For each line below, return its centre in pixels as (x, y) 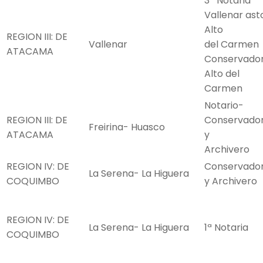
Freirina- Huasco (127, 127)
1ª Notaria (226, 228)
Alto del (222, 74)
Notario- (224, 106)
